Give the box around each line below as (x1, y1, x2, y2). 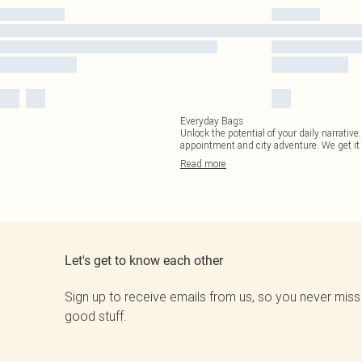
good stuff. (65, 308, 127, 324)
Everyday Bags (180, 115, 243, 127)
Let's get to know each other (65, 253, 223, 268)
